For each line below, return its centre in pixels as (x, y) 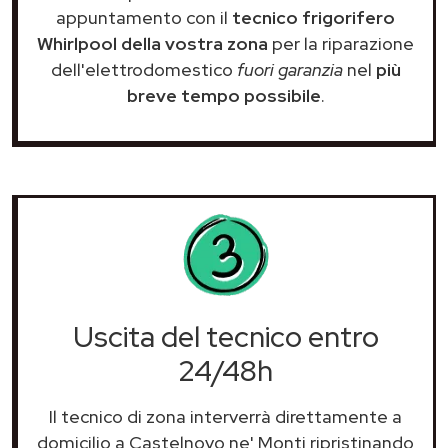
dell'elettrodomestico (143, 69)
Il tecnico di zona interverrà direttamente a (225, 416)
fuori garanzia (289, 69)
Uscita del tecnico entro (225, 336)
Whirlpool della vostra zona (152, 43)
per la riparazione (341, 43)
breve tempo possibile (223, 95)
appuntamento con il (144, 17)
